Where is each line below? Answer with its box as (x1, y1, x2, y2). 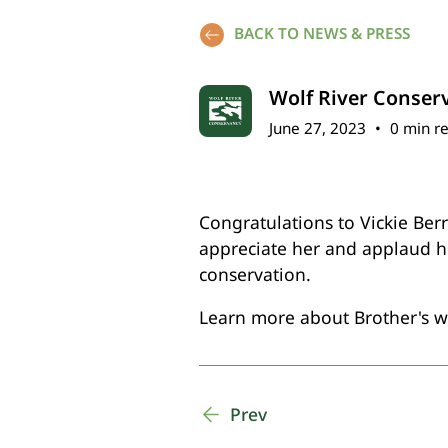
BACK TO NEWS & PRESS (233, 23, 410, 44)
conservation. (198, 261, 311, 286)
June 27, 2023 (269, 117, 367, 138)
